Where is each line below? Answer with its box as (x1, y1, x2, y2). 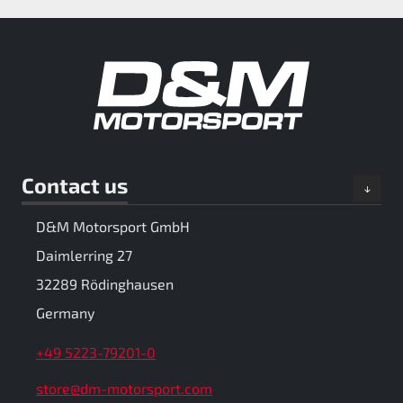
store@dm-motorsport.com (36, 380, 212, 398)
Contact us (22, 173, 128, 199)
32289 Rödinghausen (36, 275, 174, 293)
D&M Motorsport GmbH (36, 218, 190, 236)
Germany (36, 304, 94, 322)
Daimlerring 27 (36, 246, 132, 264)
